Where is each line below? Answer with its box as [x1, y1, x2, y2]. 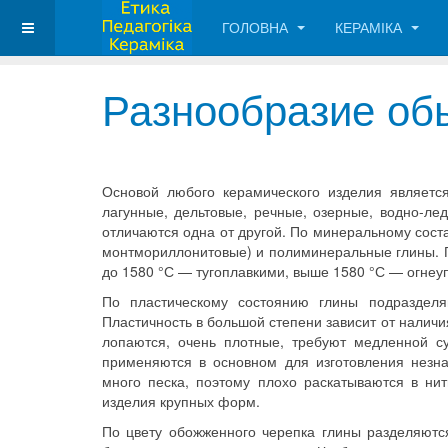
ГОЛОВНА [222, 17, 292, 37]
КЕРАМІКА [335, 17, 406, 37]
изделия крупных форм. [102, 391, 260, 411]
